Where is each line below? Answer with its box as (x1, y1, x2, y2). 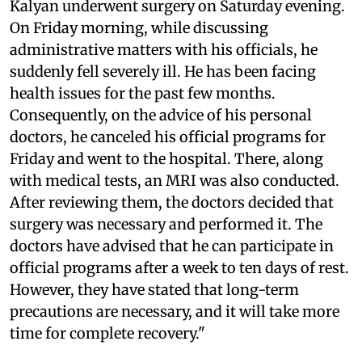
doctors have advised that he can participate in (10, 236, 334, 255)
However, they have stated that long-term (10, 280, 299, 299)
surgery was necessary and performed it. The (10, 214, 322, 234)
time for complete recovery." (10, 323, 205, 343)
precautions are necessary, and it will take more (10, 301, 339, 321)
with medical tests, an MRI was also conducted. (10, 170, 339, 190)
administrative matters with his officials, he (10, 40, 318, 59)
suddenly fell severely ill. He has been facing (10, 61, 316, 81)
